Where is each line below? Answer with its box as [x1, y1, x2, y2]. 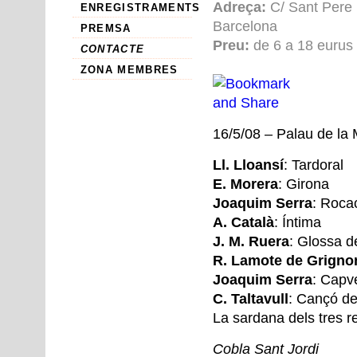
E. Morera [212, 176, 278, 192]
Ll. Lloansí [212, 157, 284, 173]
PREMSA [80, 22, 131, 34]
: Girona [277, 176, 329, 192]
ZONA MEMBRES [80, 64, 178, 76]
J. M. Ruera [212, 233, 289, 249]
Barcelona [212, 18, 277, 34]
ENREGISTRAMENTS [80, 2, 201, 14]
